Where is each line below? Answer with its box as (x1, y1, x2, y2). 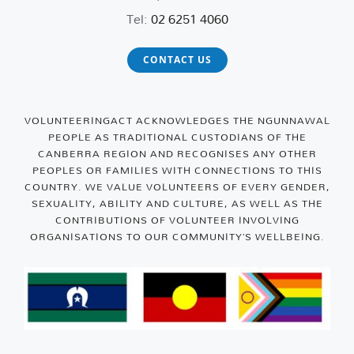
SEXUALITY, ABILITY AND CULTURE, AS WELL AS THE (31, 192, 323, 213)
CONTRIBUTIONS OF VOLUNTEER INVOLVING (55, 209, 299, 230)
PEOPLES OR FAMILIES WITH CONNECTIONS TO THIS (32, 159, 322, 180)
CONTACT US (142, 52, 212, 66)
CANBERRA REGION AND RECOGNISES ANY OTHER (37, 142, 317, 164)
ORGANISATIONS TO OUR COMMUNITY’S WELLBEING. (29, 225, 325, 247)
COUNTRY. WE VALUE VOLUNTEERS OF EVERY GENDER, (24, 175, 330, 197)
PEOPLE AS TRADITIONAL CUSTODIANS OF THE (47, 126, 307, 147)
